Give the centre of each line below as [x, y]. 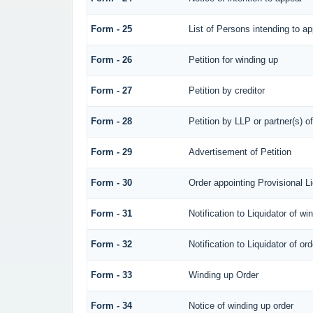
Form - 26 [111, 60]
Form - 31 [111, 214]
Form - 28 [111, 122]
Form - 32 [111, 245]
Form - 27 [111, 91]
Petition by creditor [226, 91]
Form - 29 [111, 152]
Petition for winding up [233, 60]
